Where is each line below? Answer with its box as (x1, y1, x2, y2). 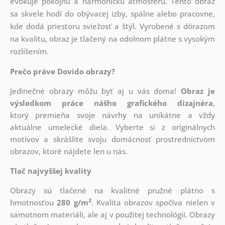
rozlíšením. (10, 46, 49, 57)
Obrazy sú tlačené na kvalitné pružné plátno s (10, 185, 215, 196)
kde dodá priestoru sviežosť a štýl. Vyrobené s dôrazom (10, 21, 215, 32)
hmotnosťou (10, 197, 57, 208)
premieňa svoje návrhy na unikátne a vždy (35, 110, 215, 121)
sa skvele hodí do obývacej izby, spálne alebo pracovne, (10, 9, 215, 19)
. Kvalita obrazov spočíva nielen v (91, 197, 215, 208)
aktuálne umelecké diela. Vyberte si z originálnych (10, 122, 215, 133)
